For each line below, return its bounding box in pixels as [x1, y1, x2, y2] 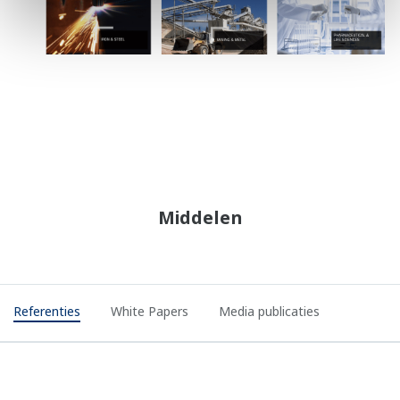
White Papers [111, 303, 188, 320]
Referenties [13, 303, 80, 320]
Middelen [157, 205, 243, 229]
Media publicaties [219, 303, 320, 320]
